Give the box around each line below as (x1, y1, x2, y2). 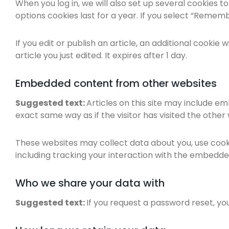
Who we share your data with (15, 176, 165, 190)
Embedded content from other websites (15, 76, 217, 90)
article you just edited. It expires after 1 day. (15, 50, 187, 61)
